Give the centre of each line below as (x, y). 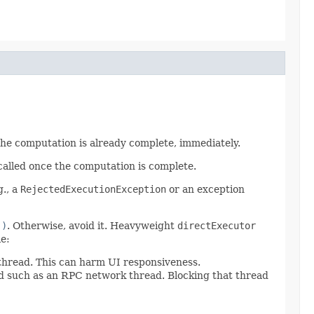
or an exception (205, 189)
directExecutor (217, 225)
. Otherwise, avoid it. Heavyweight (92, 225)
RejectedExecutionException (93, 189)
